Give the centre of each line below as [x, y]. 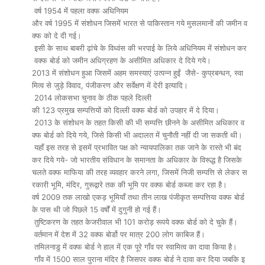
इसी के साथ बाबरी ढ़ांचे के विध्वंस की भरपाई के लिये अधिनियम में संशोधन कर [139, 48]
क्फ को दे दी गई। [57, 35]
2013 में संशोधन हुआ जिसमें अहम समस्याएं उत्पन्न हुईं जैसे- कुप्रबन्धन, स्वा [138, 73]
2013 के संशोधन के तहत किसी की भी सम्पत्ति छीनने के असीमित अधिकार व [138, 122]
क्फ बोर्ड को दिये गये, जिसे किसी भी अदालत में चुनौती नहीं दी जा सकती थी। [137, 135]
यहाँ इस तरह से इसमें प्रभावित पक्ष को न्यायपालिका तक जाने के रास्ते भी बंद [138, 147]
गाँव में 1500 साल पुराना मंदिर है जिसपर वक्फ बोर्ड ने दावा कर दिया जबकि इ [138, 259]
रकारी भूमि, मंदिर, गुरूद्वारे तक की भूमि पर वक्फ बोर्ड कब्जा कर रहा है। [130, 185]
